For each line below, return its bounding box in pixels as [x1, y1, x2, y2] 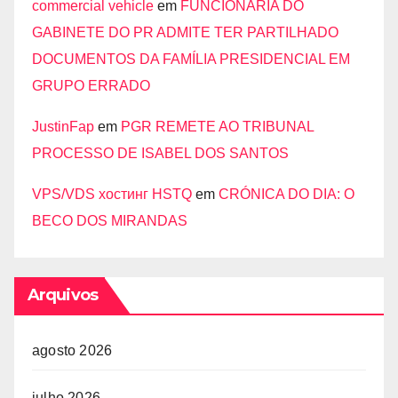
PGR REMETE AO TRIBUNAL [121, 118, 314, 134]
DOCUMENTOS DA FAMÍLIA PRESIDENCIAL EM [32, 51, 350, 67]
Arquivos [28, 284, 98, 305]
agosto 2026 [32, 342, 113, 358]
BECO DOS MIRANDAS [32, 212, 187, 228]
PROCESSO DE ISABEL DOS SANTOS [32, 145, 289, 161]
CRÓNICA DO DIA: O [219, 186, 354, 202]
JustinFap [32, 118, 94, 134]
